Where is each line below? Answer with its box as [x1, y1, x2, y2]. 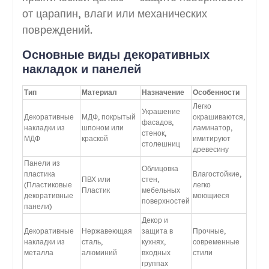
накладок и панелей [22, 61, 141, 76]
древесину [192, 144, 229, 154]
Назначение [141, 87, 184, 97]
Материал [81, 87, 117, 97]
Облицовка [141, 163, 178, 173]
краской [81, 133, 108, 143]
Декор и [141, 215, 168, 225]
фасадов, [141, 117, 174, 127]
